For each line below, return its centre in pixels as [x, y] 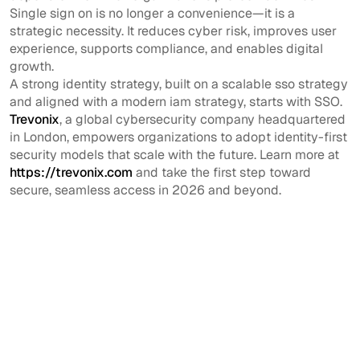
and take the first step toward [222, 172]
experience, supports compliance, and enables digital [166, 48]
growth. [32, 66]
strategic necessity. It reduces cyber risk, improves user [173, 31]
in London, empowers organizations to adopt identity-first [178, 137]
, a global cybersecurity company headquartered [202, 119]
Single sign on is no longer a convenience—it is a [152, 13]
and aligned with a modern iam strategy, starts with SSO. [176, 101]
